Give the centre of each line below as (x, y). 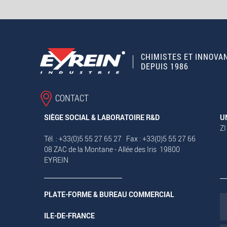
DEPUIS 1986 (164, 67)
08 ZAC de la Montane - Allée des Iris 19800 (112, 149)
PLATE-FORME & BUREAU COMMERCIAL (109, 195)
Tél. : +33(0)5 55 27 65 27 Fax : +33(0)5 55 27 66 (120, 139)
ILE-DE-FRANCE (69, 216)
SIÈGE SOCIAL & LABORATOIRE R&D (102, 118)
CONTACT (72, 98)
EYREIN (59, 160)
